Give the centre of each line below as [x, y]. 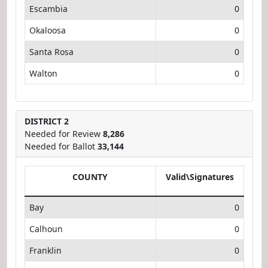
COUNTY [90, 176]
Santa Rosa [51, 51]
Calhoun [46, 229]
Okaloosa [47, 30]
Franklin [45, 250]
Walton [43, 73]
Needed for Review [63, 133]
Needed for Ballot [61, 146]
